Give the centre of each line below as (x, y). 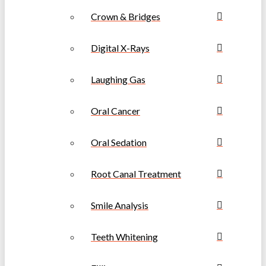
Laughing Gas (118, 80)
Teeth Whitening (124, 237)
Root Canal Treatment (136, 174)
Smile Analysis (120, 205)
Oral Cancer (115, 111)
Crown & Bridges (126, 17)
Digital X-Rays (120, 48)
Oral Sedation (119, 142)
